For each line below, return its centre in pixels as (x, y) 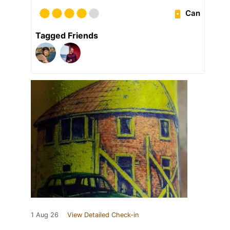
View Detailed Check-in (103, 215)
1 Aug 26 (45, 215)
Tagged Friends (67, 35)
